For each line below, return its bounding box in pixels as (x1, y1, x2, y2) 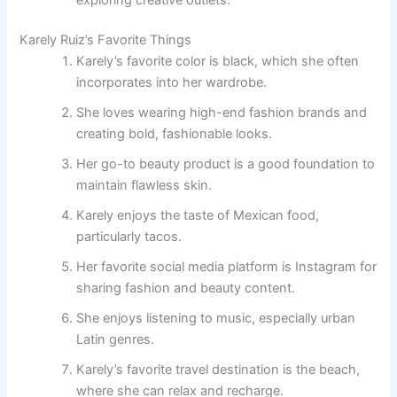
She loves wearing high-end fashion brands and (76, 105, 368, 121)
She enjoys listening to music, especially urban (76, 310, 356, 327)
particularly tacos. (76, 229, 183, 245)
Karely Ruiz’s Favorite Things (19, 32, 192, 49)
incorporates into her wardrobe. (76, 74, 268, 91)
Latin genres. (76, 331, 155, 348)
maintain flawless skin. (76, 177, 213, 194)
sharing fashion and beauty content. (76, 280, 296, 297)
